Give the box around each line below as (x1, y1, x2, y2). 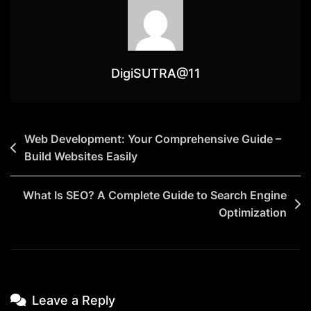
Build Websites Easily (24, 149, 137, 163)
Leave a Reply (32, 292, 115, 308)
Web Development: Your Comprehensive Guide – (24, 131, 281, 146)
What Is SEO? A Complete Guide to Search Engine (23, 187, 287, 202)
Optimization (219, 205, 287, 219)
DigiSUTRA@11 (110, 65, 201, 81)
